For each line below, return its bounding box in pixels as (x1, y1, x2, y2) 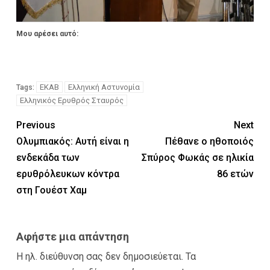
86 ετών (217, 168, 254, 180)
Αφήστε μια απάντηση (16, 230, 129, 243)
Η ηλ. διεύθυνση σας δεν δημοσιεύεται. (16, 250, 183, 262)
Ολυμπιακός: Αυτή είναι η (16, 135, 129, 147)
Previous (16, 119, 55, 131)
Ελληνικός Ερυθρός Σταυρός (20, 95, 124, 105)
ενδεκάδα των (16, 151, 80, 163)
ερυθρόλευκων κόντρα (16, 168, 119, 180)
